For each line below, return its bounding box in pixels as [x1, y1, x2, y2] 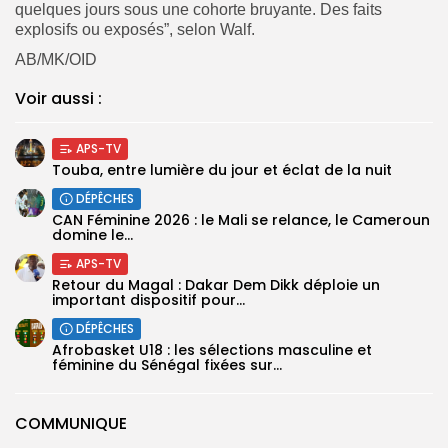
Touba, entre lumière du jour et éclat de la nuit [52, 160, 392, 181]
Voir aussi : [15, 87, 102, 111]
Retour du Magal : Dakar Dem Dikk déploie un [52, 275, 380, 296]
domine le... [52, 225, 133, 246]
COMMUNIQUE [15, 412, 127, 436]
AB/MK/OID [15, 51, 97, 69]
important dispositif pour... [52, 290, 245, 311]
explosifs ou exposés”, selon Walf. [15, 21, 255, 39]
